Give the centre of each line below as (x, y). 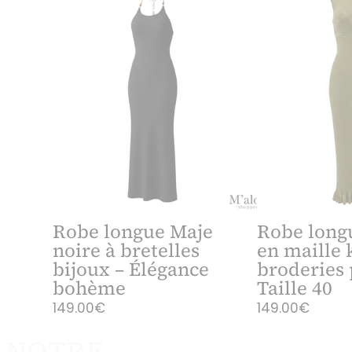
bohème (90, 288)
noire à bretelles (126, 250)
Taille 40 (295, 288)
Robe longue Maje (133, 231)
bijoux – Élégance (131, 269)
